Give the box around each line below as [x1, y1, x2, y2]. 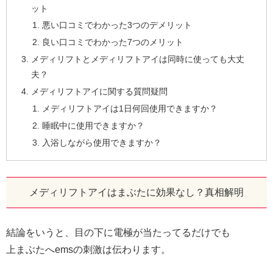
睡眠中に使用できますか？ [41, 120, 144, 130]
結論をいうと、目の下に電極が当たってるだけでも [6, 227, 230, 238]
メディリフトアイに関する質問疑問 [31, 87, 168, 97]
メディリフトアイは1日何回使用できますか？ [41, 103, 218, 113]
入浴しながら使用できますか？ [41, 137, 161, 147]
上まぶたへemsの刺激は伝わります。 [6, 244, 171, 255]
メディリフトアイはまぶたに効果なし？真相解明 [29, 187, 244, 198]
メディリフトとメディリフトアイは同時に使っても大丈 [31, 54, 245, 65]
